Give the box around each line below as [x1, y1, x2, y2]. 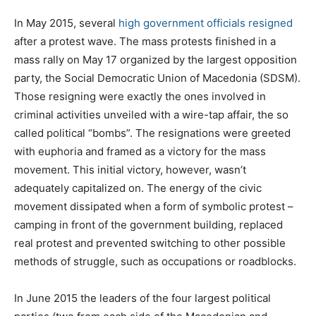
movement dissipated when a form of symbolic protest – [14, 199, 293, 213]
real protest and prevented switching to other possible [14, 236, 286, 250]
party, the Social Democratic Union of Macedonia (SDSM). [14, 71, 300, 85]
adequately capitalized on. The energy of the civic [14, 181, 262, 195]
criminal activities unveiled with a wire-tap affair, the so [14, 107, 288, 121]
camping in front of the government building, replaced [14, 217, 283, 231]
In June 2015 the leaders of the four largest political [14, 291, 271, 305]
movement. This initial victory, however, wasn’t [14, 162, 246, 176]
